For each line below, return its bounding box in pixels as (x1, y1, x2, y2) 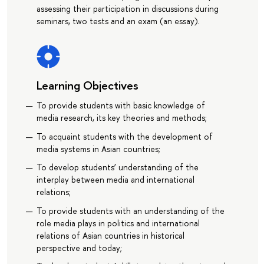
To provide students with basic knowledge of (36, 100, 205, 111)
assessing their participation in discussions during (36, 3, 219, 15)
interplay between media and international (36, 174, 194, 186)
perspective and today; (36, 242, 122, 253)
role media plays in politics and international (36, 217, 200, 229)
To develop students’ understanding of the (36, 161, 199, 173)
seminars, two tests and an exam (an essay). (36, 15, 200, 27)
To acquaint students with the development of (36, 130, 213, 142)
